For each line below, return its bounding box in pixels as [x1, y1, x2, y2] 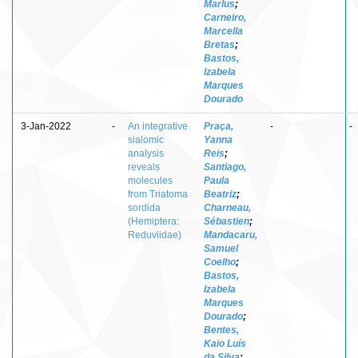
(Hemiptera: [128, 215, 179, 227]
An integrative [128, 120, 188, 132]
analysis [128, 147, 164, 159]
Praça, [204, 120, 233, 132]
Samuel [204, 242, 238, 254]
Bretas [204, 38, 235, 50]
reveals [128, 161, 160, 173]
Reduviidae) [128, 229, 181, 241]
